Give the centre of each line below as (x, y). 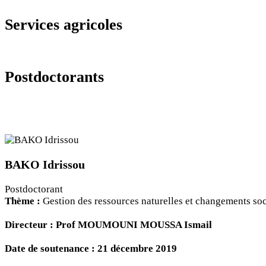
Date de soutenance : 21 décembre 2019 (91, 249)
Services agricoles (64, 25)
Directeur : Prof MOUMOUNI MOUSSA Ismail (108, 225)
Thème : (24, 201)
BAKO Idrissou (45, 165)
